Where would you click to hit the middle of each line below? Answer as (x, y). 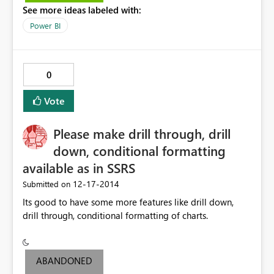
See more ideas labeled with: (82, 10)
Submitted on (46, 184)
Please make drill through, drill (142, 134)
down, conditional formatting (139, 151)
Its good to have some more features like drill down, (128, 202)
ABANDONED (64, 261)
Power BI (45, 26)
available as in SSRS (79, 168)
